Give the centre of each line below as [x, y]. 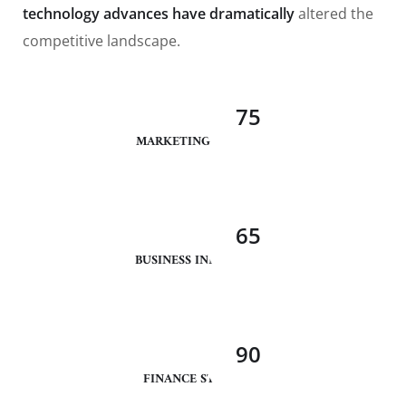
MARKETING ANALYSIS [203, 142]
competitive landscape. [101, 41]
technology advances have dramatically [160, 14]
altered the [336, 14]
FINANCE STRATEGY [203, 380]
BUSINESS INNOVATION [203, 261]
